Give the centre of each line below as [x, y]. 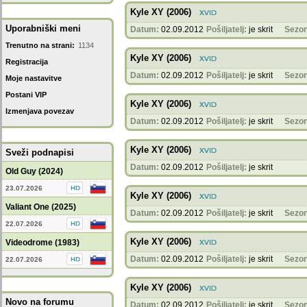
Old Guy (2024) [34, 171]
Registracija [27, 62]
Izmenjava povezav [40, 111]
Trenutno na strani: [40, 45]
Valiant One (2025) [41, 207]
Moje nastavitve [34, 78]
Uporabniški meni [43, 28]
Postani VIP [26, 95]
